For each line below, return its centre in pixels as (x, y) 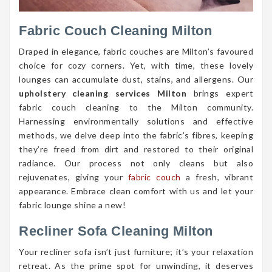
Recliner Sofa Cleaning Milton (116, 231)
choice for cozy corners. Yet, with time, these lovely (136, 65)
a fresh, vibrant (217, 177)
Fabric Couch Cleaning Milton (115, 30)
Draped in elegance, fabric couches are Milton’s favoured (136, 51)
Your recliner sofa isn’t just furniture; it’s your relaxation (136, 251)
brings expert (220, 93)
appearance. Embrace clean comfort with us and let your (136, 191)
